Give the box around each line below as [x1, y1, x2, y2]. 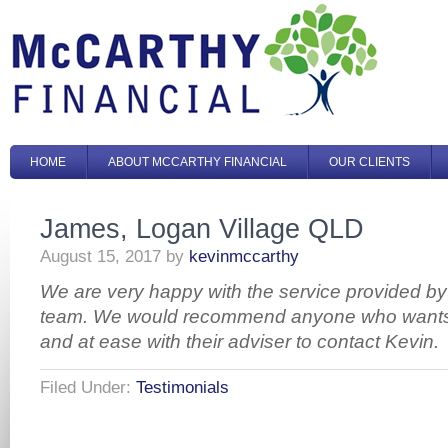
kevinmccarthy [189, 246, 299, 266]
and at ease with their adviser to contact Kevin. [40, 331, 439, 352]
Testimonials [136, 377, 229, 397]
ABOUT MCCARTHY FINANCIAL [108, 155, 287, 169]
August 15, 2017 [40, 246, 161, 266]
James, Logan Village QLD [40, 213, 364, 244]
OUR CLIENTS [329, 155, 410, 169]
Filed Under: [40, 377, 136, 397]
